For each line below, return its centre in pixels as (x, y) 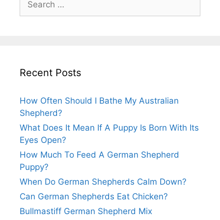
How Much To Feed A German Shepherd (99, 154)
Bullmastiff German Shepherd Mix (86, 211)
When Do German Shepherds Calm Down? (103, 181)
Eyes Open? (43, 140)
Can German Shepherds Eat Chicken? (94, 196)
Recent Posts (50, 72)
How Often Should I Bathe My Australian (99, 100)
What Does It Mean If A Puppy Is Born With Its (109, 127)
